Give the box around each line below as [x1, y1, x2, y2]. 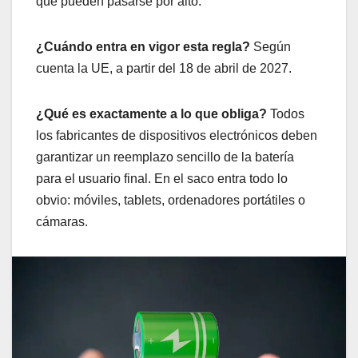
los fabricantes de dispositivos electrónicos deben [36, 128, 317, 142]
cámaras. [36, 214, 88, 229]
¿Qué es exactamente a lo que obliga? [36, 106, 270, 121]
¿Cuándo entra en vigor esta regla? [36, 39, 253, 54]
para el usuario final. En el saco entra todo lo [36, 171, 288, 185]
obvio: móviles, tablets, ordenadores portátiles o [36, 193, 305, 207]
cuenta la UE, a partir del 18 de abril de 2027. [36, 61, 292, 75]
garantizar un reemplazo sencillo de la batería [36, 149, 294, 164]
